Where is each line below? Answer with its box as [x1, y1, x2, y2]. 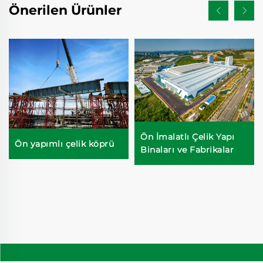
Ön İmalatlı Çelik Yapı [140, 131, 234, 143]
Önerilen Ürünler [9, 2, 122, 18]
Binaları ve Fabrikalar [140, 144, 234, 156]
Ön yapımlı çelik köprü [15, 138, 114, 149]
